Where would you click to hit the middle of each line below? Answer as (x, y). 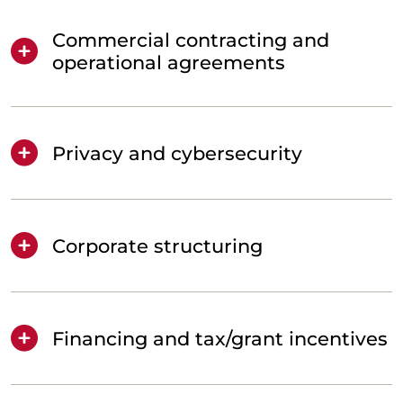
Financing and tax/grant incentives (220, 338)
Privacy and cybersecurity (177, 153)
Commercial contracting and (191, 40)
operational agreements (169, 63)
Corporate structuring (157, 246)
